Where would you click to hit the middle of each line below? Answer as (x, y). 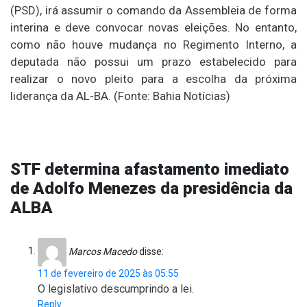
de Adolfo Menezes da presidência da (151, 188)
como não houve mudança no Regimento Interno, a (153, 44)
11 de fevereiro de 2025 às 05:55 (108, 273)
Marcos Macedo (103, 251)
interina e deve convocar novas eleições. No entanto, (153, 27)
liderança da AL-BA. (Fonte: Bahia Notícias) (120, 96)
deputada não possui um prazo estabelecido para (153, 61)
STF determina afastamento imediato (150, 169)
